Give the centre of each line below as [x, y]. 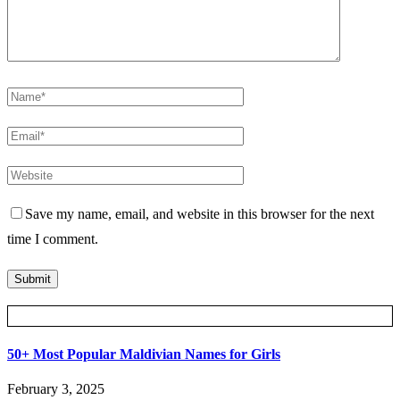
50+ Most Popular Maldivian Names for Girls [144, 354]
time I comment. [53, 239]
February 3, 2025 [56, 388]
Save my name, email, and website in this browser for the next [200, 214]
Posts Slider [200, 318]
